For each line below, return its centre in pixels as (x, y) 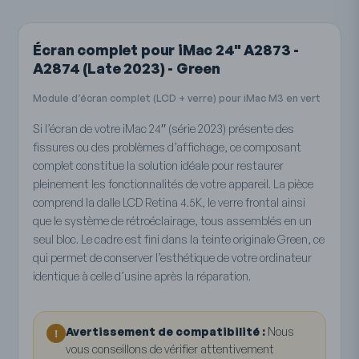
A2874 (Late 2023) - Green (127, 69)
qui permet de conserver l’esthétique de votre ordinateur (173, 258)
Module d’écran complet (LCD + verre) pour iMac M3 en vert (177, 98)
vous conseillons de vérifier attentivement (170, 349)
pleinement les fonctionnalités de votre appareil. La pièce (173, 184)
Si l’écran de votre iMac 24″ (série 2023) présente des (164, 129)
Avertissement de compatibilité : (166, 332)
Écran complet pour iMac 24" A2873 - (166, 50)
